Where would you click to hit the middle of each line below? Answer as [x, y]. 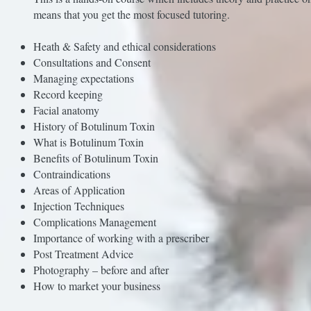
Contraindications [72, 174]
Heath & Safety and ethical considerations [124, 46]
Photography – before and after [101, 269]
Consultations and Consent [92, 62]
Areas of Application [79, 190]
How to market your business [96, 285]
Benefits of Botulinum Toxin [95, 158]
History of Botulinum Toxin [94, 126]
